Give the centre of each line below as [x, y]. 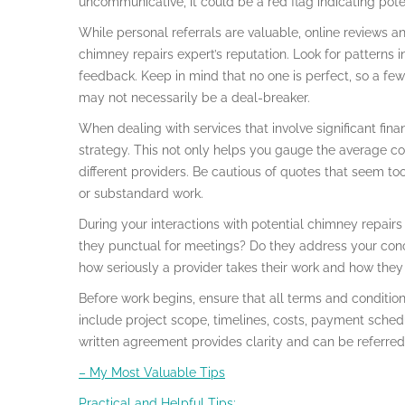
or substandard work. [141, 193]
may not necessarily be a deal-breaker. [194, 98]
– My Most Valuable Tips [152, 372]
